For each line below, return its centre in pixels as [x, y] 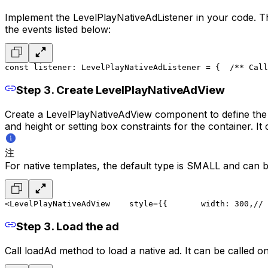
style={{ [139, 203]
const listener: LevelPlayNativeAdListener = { [112, 67]
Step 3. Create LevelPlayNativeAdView [120, 90]
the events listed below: [58, 29]
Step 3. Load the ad [67, 227]
